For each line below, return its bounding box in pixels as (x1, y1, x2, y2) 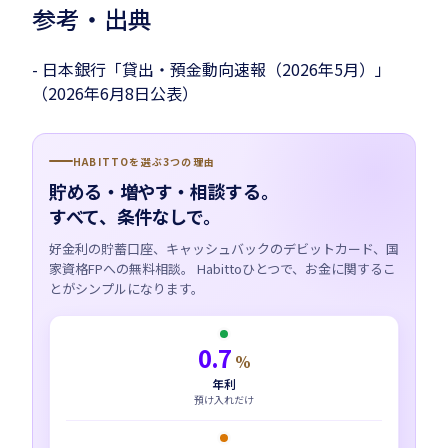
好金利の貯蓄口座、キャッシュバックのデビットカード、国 (49, 238, 399, 258)
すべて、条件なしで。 (49, 202, 221, 229)
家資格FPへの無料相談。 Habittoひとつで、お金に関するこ (49, 258, 396, 278)
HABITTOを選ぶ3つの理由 (73, 153, 215, 169)
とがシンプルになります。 (49, 278, 204, 298)
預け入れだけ (194, 391, 254, 407)
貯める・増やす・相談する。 (49, 177, 279, 204)
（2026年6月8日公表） (32, 80, 198, 105)
